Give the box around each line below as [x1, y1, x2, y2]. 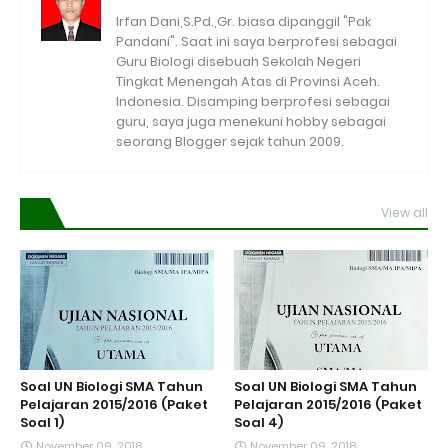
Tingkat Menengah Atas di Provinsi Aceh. [116, 72, 380, 92]
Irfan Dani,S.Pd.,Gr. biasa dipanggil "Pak [116, 12, 371, 32]
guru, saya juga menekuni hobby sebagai [116, 112, 386, 132]
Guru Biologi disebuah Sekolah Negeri [116, 52, 361, 72]
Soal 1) [20, 413, 64, 433]
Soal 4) [234, 413, 283, 433]
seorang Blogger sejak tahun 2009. [116, 132, 344, 152]
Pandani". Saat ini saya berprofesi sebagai [116, 32, 397, 52]
